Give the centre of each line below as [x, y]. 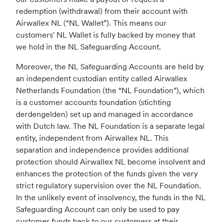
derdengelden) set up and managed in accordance [105, 114]
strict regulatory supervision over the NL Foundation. [109, 186]
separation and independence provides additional [102, 150]
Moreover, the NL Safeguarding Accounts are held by [110, 67]
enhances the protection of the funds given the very [107, 174]
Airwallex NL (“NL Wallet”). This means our [91, 23]
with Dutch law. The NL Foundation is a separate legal [110, 126]
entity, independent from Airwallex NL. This [92, 138]
